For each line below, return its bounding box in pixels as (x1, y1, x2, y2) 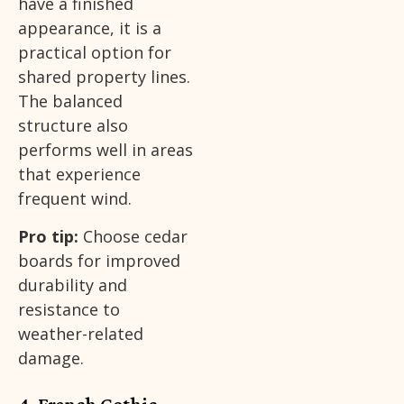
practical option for (18, 41, 171, 64)
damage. (18, 346, 84, 369)
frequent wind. (18, 188, 132, 210)
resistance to (18, 298, 120, 320)
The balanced (18, 90, 123, 113)
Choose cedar (78, 225, 188, 247)
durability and (18, 273, 127, 296)
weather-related (18, 322, 143, 344)
